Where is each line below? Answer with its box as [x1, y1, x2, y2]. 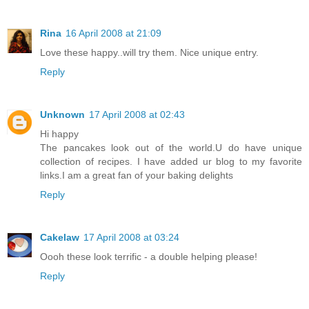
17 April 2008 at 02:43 [89, 108, 185, 120]
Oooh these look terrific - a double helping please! [40, 250, 257, 262]
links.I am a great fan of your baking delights [40, 169, 233, 181]
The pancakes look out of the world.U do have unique [40, 141, 302, 153]
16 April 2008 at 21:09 [66, 27, 161, 39]
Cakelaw [40, 231, 79, 243]
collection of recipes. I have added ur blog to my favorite [40, 155, 302, 167]
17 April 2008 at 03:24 [83, 231, 179, 243]
